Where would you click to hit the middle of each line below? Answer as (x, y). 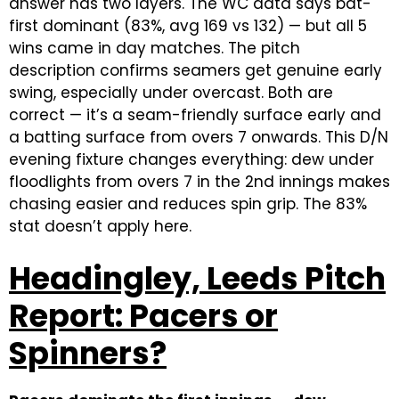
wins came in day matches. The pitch (155, 48)
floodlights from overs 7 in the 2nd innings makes (199, 182)
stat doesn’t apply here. (100, 226)
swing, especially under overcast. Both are (171, 93)
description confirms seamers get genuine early (195, 70)
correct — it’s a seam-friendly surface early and (195, 115)
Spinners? (88, 353)
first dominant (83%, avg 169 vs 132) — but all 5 (188, 26)
